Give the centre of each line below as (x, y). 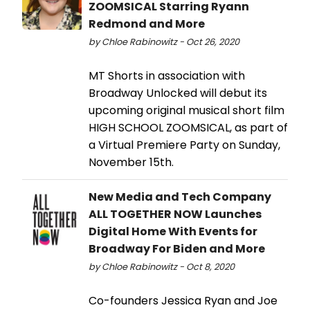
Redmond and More (147, 24)
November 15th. (131, 162)
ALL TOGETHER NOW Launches (175, 214)
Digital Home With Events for (173, 231)
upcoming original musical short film (186, 110)
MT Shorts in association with (167, 75)
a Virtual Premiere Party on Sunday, (184, 145)
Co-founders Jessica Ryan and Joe (183, 300)
